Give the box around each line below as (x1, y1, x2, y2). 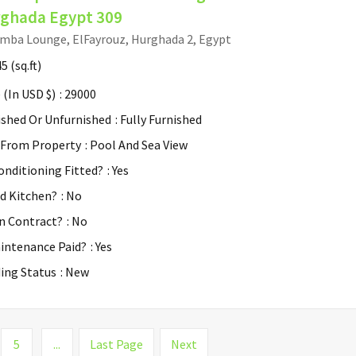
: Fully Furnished (115, 110, 202, 127)
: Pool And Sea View (85, 136, 188, 153)
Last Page (89, 335, 143, 352)
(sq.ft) (8, 56, 41, 73)
